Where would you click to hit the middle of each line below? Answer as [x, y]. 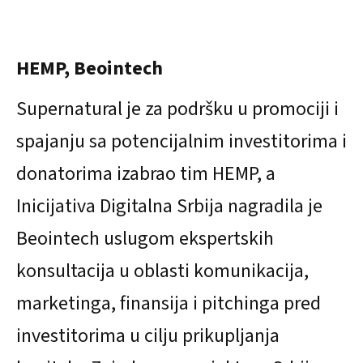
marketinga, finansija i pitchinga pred [169, 303]
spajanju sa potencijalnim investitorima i [181, 141]
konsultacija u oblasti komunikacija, [162, 271]
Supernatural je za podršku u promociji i [177, 109]
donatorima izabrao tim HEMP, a [146, 173]
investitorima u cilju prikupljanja [148, 335]
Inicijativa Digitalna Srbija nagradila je [169, 206]
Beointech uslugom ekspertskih [145, 238]
